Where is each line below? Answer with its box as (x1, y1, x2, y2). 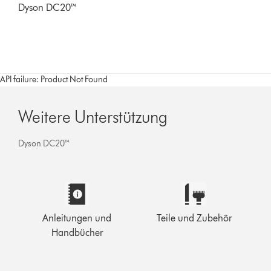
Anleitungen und (42, 212, 112, 224)
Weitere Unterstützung (18, 106, 168, 127)
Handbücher (51, 226, 103, 238)
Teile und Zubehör (156, 212, 232, 224)
